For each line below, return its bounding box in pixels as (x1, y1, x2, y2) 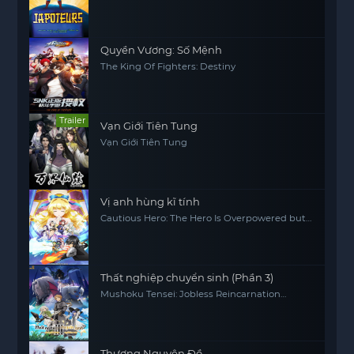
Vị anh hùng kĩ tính (100, 195, 201, 208)
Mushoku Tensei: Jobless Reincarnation (100, 288, 281, 299)
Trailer (59, 115, 86, 126)
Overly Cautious (100, 223, 174, 234)
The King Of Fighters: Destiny (100, 61, 236, 72)
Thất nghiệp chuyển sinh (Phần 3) (100, 271, 274, 284)
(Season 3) (100, 299, 148, 310)
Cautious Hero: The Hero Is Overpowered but (100, 213, 307, 224)
